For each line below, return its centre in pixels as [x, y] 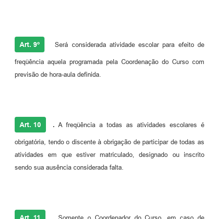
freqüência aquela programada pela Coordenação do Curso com [109, 62]
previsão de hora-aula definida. [58, 75]
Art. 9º [30, 45]
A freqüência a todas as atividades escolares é [130, 125]
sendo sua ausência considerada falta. [69, 168]
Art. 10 [30, 125]
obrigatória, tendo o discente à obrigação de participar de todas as [109, 142]
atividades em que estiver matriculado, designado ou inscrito [109, 155]
